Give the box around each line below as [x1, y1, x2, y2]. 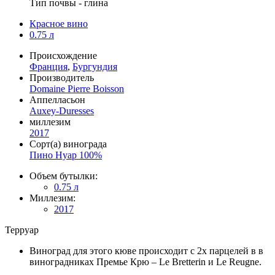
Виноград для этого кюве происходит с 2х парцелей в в [29, 245, 263, 256]
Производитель [29, 72, 94, 83]
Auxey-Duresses [29, 105, 94, 116]
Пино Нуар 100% [29, 149, 102, 160]
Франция [29, 61, 68, 72]
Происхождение [29, 50, 97, 61]
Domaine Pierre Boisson [29, 83, 124, 94]
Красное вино [29, 18, 88, 29]
